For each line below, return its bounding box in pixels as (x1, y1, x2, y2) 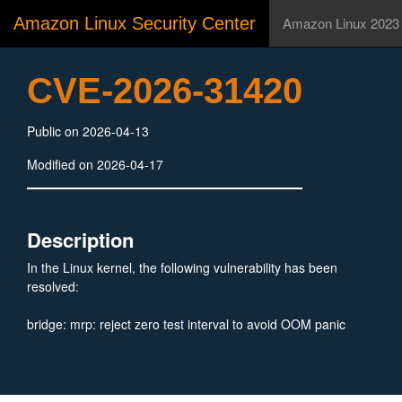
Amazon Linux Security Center (13, 13, 256, 33)
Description (27, 225, 134, 254)
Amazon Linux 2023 (283, 13, 399, 32)
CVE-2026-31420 (27, 71, 302, 110)
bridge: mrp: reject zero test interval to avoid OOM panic (27, 315, 345, 333)
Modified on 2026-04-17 (27, 155, 163, 173)
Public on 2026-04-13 (27, 122, 149, 140)
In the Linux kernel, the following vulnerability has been (27, 258, 337, 276)
